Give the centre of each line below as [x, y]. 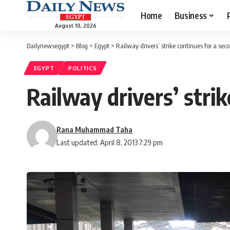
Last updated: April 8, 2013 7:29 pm [110, 142]
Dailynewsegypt [48, 46]
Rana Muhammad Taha [95, 130]
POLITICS [82, 68]
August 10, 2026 [75, 25]
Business [190, 15]
